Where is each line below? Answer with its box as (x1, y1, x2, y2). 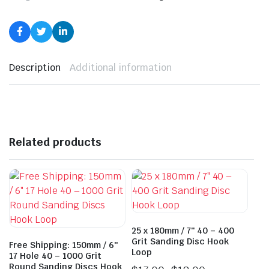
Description (9, 61, 61, 74)
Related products (9, 135, 101, 149)
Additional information (69, 61, 172, 74)
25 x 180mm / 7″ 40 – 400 (131, 225, 234, 236)
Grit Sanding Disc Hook (131, 236, 229, 247)
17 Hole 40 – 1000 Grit (9, 250, 101, 261)
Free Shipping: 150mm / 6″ (9, 240, 118, 250)
